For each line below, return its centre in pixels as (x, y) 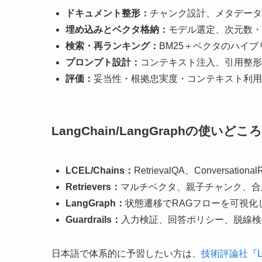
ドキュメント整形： (108, 13)
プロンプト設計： (103, 63)
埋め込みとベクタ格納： (117, 30)
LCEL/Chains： (100, 171)
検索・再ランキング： (112, 46)
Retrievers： (93, 187)
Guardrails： (93, 220)
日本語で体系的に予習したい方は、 (126, 254)
